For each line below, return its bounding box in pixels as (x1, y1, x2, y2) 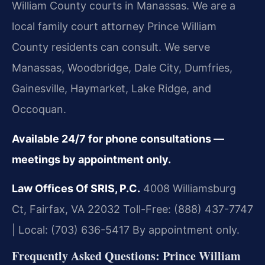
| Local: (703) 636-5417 (12, 224, 130, 237)
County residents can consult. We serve (12, 41, 210, 54)
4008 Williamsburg (140, 182, 236, 195)
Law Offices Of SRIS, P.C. (12, 182, 140, 195)
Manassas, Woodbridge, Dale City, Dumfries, (12, 62, 232, 75)
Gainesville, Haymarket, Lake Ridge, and (12, 82, 211, 95)
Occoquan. (12, 103, 66, 116)
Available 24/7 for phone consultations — (12, 132, 224, 145)
